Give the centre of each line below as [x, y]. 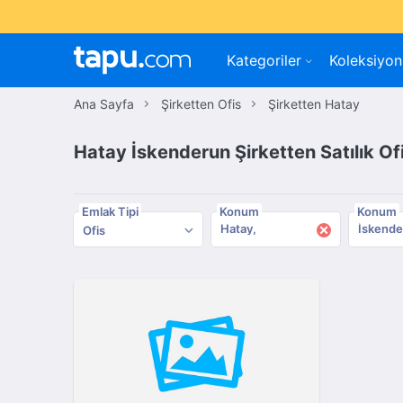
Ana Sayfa [104, 104]
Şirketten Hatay [314, 104]
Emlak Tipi [111, 211]
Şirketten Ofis [201, 104]
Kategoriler [264, 60]
